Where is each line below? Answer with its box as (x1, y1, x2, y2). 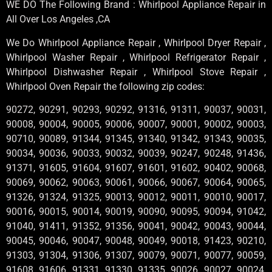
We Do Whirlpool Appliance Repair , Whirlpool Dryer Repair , (6, 36, 266, 49)
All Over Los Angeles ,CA (6, 13, 110, 25)
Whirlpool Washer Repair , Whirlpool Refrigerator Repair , (6, 51, 266, 63)
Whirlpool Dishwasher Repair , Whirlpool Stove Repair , (6, 66, 266, 78)
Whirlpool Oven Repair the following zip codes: (6, 80, 205, 92)
